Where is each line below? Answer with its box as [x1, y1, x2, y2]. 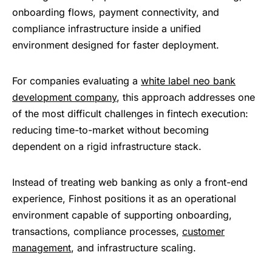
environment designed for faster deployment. [12, 39, 219, 52]
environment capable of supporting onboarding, [12, 209, 232, 222]
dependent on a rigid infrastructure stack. [12, 140, 202, 153]
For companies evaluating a [12, 75, 141, 87]
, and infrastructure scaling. [71, 242, 196, 254]
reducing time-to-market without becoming [12, 124, 209, 137]
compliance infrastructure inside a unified [12, 22, 201, 35]
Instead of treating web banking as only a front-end [12, 176, 248, 189]
